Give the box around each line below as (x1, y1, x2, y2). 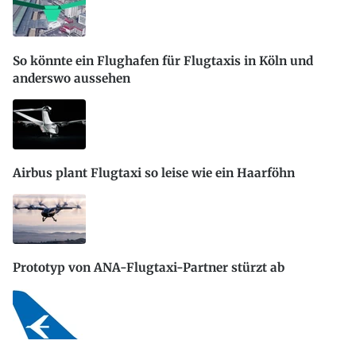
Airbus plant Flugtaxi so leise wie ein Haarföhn (13, 165, 295, 181)
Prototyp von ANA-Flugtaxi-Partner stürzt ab (13, 260, 284, 276)
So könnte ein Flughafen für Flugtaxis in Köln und (13, 52, 313, 68)
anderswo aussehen (13, 70, 130, 86)
